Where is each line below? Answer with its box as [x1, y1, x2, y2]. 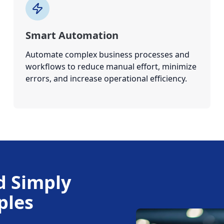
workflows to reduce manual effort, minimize [25, 61, 196, 72]
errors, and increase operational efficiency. [25, 73, 187, 84]
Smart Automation [25, 28, 118, 42]
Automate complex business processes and [25, 49, 189, 60]
